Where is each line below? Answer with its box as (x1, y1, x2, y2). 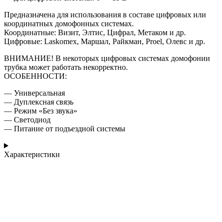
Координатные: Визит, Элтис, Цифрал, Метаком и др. (4, 28, 186, 37)
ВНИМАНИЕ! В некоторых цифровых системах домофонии (4, 54, 210, 63)
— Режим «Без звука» (4, 107, 77, 115)
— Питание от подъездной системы (4, 124, 125, 133)
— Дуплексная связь (4, 98, 73, 107)
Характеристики (4, 150, 60, 159)
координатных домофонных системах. (4, 19, 134, 28)
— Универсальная (4, 89, 65, 98)
